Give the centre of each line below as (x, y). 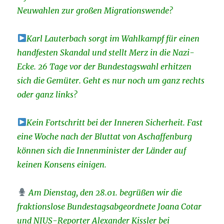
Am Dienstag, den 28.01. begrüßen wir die (104, 192)
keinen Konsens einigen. (62, 164)
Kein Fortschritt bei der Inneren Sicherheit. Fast (114, 122)
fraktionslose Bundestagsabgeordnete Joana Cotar (109, 206)
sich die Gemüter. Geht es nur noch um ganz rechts (111, 80)
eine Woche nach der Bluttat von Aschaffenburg (105, 136)
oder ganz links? (47, 94)
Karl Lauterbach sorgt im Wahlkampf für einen (113, 38)
